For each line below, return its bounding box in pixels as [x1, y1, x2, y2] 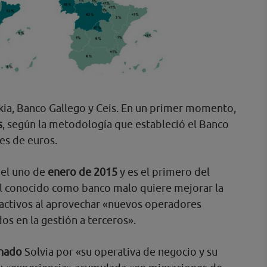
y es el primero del [117, 166, 210, 179]
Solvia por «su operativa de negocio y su [22, 246, 218, 259]
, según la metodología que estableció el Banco [2, 118, 229, 131]
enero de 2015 [48, 166, 118, 179]
